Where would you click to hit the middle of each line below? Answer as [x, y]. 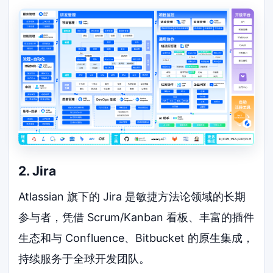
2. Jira [37, 171]
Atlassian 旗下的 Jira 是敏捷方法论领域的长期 [132, 196]
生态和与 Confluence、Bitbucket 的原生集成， [136, 238]
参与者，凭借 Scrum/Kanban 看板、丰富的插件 [136, 217]
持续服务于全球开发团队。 [84, 258]
